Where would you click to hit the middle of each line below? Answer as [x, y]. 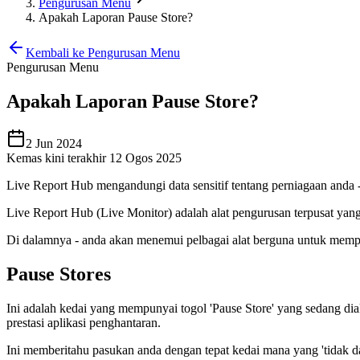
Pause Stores [59, 274]
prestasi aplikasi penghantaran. [84, 322]
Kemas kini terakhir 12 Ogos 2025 [94, 157]
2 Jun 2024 [54, 143]
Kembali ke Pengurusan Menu [103, 53]
